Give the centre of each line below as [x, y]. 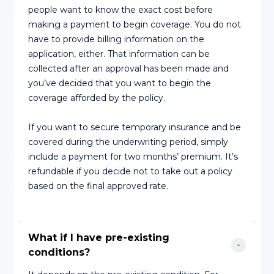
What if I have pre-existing [99, 238]
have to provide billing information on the [117, 39]
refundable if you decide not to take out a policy [131, 171]
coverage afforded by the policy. [97, 98]
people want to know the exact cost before [121, 9]
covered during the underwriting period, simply [128, 142]
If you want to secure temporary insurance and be [135, 127]
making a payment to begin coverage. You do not [135, 24]
